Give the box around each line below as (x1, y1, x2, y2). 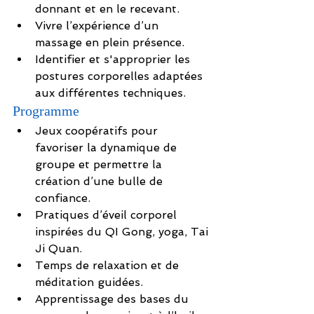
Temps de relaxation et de (35, 259, 182, 273)
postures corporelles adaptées (35, 69, 206, 83)
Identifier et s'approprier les (35, 53, 193, 67)
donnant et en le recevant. (35, 2, 179, 16)
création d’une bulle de (35, 175, 166, 189)
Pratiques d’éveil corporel (35, 208, 180, 222)
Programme (13, 103, 79, 119)
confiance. (35, 191, 90, 205)
